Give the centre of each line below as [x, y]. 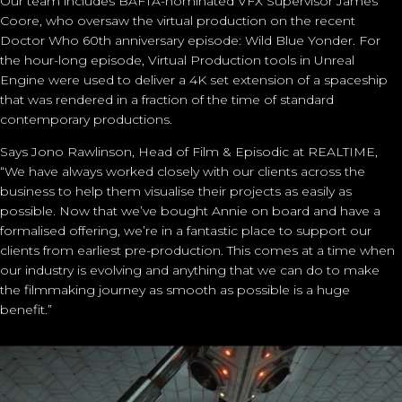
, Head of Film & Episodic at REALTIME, [255, 151]
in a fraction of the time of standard [225, 99]
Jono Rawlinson [82, 151]
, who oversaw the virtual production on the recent [197, 20]
